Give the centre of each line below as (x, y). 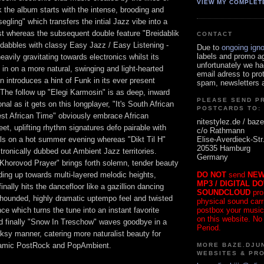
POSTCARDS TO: (229, 108)
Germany (212, 157)
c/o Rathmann (221, 130)
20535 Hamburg (224, 148)
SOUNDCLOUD (224, 192)
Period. (209, 227)
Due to (209, 47)
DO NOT (212, 174)
